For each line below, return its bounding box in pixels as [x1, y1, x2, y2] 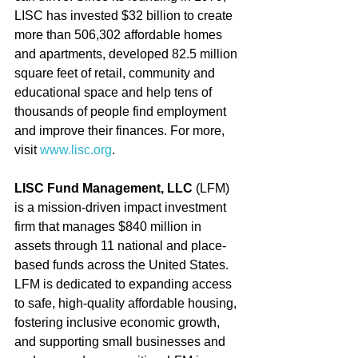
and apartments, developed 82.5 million [14, 46, 241, 61]
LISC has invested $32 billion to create [14, 8, 236, 22]
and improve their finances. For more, [14, 123, 228, 137]
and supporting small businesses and [14, 334, 229, 348]
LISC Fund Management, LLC [14, 181, 193, 195]
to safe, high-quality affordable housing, [14, 296, 240, 310]
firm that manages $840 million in [14, 219, 205, 233]
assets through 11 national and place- [14, 238, 226, 253]
